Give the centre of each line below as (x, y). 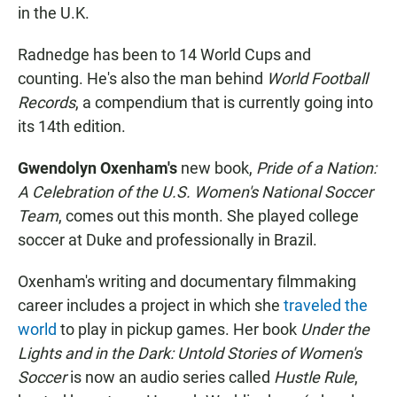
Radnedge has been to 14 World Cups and (164, 54)
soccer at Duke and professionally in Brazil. (167, 239)
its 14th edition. (72, 126)
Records (47, 102)
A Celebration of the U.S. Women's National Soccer (195, 191)
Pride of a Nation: (316, 167)
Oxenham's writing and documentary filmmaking (187, 281)
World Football (317, 78)
